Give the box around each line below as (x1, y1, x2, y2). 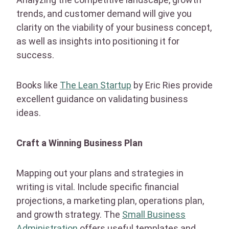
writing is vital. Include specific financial (16, 181, 179, 192)
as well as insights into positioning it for (16, 35, 179, 47)
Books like (16, 79, 60, 90)
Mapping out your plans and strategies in (16, 167, 184, 178)
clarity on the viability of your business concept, (16, 21, 212, 33)
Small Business (122, 209, 186, 220)
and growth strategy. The (16, 209, 122, 220)
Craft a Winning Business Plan (16, 137, 143, 148)
